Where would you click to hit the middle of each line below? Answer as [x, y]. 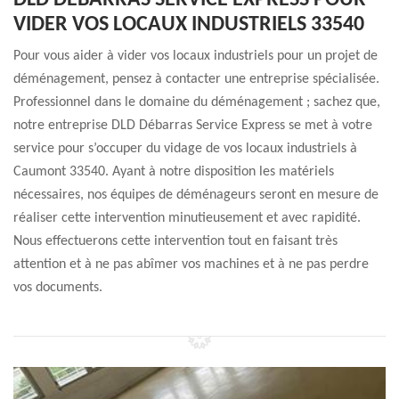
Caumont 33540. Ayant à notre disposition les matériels [174, 172]
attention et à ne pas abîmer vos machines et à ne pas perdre [191, 265]
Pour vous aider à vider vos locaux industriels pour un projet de [195, 56]
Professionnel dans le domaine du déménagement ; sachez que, [197, 102]
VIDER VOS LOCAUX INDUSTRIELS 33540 [189, 25]
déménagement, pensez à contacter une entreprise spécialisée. [196, 79]
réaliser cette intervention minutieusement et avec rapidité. [187, 218]
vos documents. [58, 288]
